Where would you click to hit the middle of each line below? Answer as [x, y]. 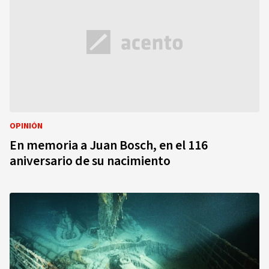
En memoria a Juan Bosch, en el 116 [109, 145]
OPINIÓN [26, 126]
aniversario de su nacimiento [90, 161]
